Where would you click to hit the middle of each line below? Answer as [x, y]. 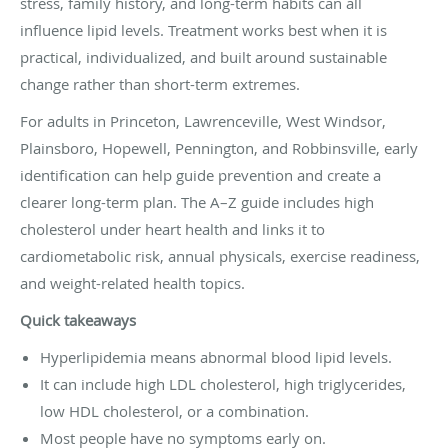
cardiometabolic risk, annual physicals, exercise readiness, [220, 255]
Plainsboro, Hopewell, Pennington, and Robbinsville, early [219, 147]
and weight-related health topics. [132, 282]
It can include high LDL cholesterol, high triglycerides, [223, 383]
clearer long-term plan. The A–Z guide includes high [197, 201]
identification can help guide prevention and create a [200, 174]
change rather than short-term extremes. [160, 83]
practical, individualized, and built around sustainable [203, 56]
